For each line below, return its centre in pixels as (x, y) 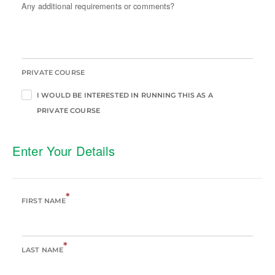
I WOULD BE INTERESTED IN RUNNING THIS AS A (125, 95)
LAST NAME (43, 250)
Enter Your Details (64, 151)
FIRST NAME (44, 201)
